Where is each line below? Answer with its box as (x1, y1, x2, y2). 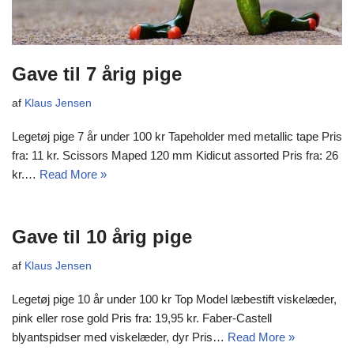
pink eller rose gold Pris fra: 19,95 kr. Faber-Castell (12, 311, 272, 326)
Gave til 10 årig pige (12, 226, 192, 248)
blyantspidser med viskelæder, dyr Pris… (12, 330, 228, 345)
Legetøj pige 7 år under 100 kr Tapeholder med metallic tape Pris (12, 130, 342, 144)
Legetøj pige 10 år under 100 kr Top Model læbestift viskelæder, (12, 292, 337, 307)
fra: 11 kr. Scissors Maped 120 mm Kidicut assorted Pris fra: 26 (12, 149, 338, 163)
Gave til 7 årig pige (12, 63, 182, 85)
